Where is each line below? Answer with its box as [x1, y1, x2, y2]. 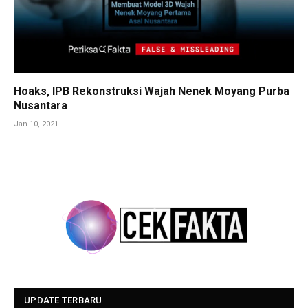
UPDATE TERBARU [24, 295, 102, 306]
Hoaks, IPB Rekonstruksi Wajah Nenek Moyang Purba [14, 84, 289, 98]
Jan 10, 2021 [14, 119, 58, 129]
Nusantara [14, 98, 67, 112]
